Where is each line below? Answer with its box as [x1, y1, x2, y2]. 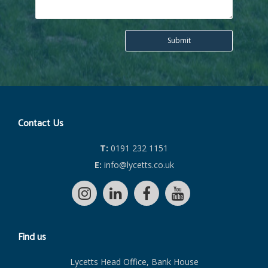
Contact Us [18, 115, 64, 132]
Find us [18, 229, 47, 245]
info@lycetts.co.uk [101, 159, 174, 171]
